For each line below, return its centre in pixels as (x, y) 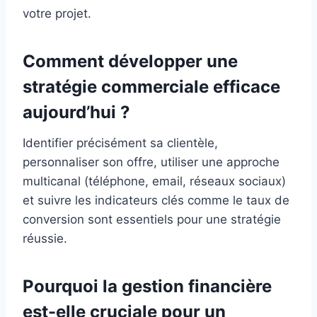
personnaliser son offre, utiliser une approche (151, 162)
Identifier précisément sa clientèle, (120, 143)
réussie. (45, 239)
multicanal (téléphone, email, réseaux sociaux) (154, 181)
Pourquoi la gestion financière (147, 287)
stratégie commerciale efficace (151, 87)
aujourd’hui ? (76, 113)
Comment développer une (130, 62)
